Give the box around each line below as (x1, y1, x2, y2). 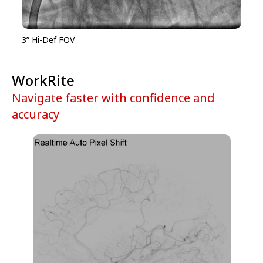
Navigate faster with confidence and (12, 89, 215, 106)
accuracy (12, 106, 59, 122)
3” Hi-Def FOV (22, 33, 75, 45)
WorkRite (12, 70, 75, 90)
